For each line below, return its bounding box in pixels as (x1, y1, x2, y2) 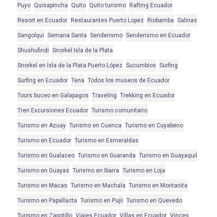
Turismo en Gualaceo (17, 152, 75, 159)
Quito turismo (89, 2, 126, 9)
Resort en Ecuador (17, 17, 67, 24)
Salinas (177, 17, 197, 24)
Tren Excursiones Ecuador (17, 107, 88, 114)
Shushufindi (17, 47, 49, 54)
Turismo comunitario (92, 107, 147, 114)
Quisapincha (34, 2, 68, 9)
